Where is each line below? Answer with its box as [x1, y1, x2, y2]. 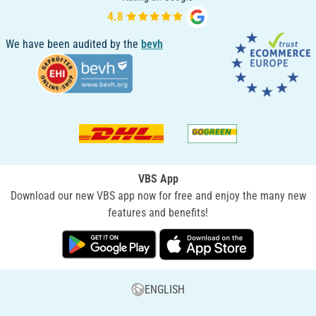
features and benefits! [108, 205, 208, 219]
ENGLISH [145, 282, 186, 296]
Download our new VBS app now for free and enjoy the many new [10, 188, 306, 202]
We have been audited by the [6, 37, 141, 51]
